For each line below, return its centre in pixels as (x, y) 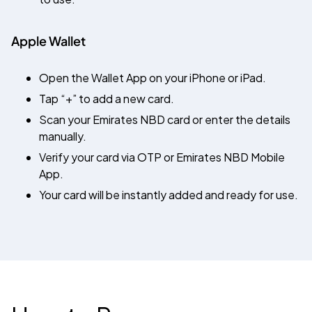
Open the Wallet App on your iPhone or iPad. (153, 78)
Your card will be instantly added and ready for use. (169, 195)
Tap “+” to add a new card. (107, 99)
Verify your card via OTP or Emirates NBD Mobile (162, 157)
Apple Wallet (48, 41)
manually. (63, 136)
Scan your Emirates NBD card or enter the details (165, 119)
